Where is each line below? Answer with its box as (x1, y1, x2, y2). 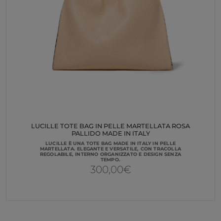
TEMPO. (100, 156, 121, 162)
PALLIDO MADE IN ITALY (71, 130, 150, 138)
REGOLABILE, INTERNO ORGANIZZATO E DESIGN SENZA (39, 151, 182, 157)
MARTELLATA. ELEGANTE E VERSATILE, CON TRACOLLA (39, 146, 182, 151)
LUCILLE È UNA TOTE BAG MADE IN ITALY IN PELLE (45, 140, 176, 146)
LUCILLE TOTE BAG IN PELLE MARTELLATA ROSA (31, 122, 190, 130)
